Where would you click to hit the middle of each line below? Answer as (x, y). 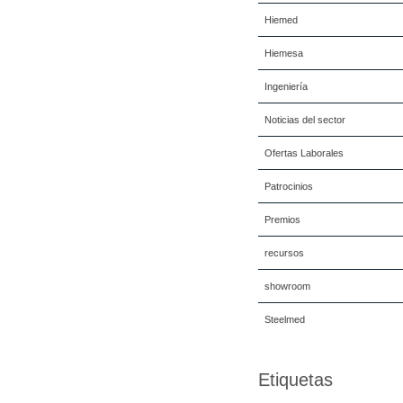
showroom (287, 286)
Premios (282, 219)
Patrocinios (289, 186)
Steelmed (285, 319)
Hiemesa (284, 53)
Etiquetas (296, 380)
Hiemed (281, 20)
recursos (284, 253)
